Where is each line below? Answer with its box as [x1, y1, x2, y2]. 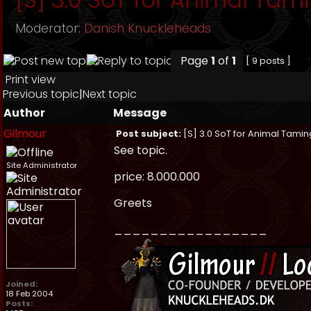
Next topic [83, 86, 137, 102]
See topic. [114, 142, 167, 158]
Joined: [6, 278, 37, 289]
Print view [6, 72, 56, 87]
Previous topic [3, 86, 79, 102]
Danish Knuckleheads [84, 20, 211, 37]
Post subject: [116, 128, 181, 140]
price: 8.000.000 [114, 169, 200, 185]
